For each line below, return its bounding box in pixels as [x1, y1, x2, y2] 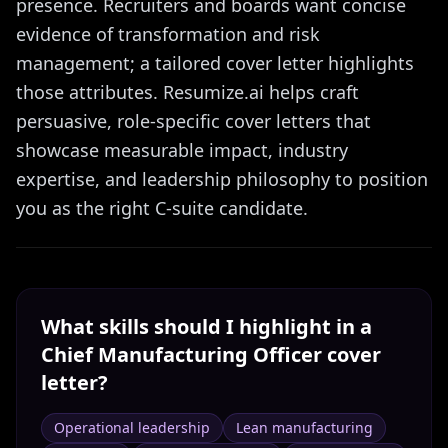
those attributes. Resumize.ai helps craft [16, 80, 359, 104]
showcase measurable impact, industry [16, 138, 348, 162]
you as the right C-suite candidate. [16, 196, 308, 220]
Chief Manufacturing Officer [41, 341, 322, 368]
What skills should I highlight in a [41, 313, 372, 340]
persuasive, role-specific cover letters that [16, 109, 371, 133]
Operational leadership [54, 418, 210, 437]
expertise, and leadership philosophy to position [16, 167, 428, 191]
